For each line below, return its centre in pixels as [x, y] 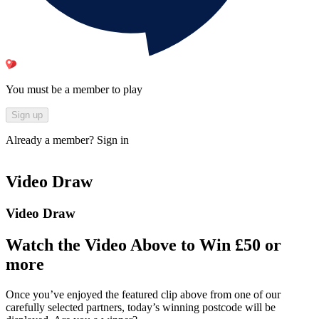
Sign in [113, 140]
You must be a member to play [74, 90]
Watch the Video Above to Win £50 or [143, 245]
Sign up [27, 115]
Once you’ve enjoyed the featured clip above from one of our [143, 294]
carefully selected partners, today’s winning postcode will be [141, 307]
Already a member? [51, 140]
